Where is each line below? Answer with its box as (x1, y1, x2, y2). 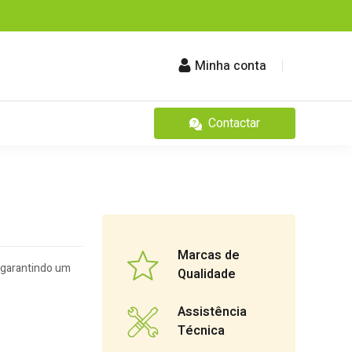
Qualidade (178, 265, 236, 284)
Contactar (208, 114, 260, 133)
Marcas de (178, 246, 240, 266)
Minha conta (195, 57, 266, 76)
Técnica (178, 321, 225, 341)
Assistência (178, 302, 247, 322)
